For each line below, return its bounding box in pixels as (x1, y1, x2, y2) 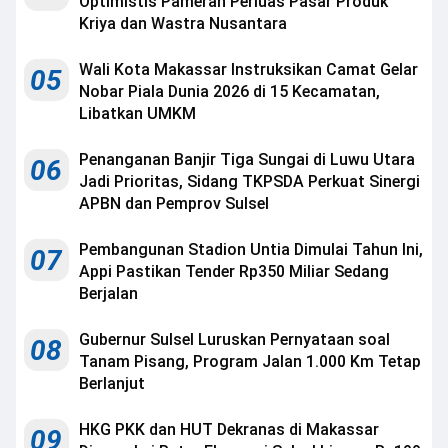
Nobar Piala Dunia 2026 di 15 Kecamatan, (79, 82, 380, 101)
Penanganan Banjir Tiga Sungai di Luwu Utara (79, 150, 415, 169)
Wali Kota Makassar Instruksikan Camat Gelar (79, 60, 418, 79)
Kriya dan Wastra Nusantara (79, 14, 287, 33)
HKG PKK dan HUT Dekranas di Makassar (79, 420, 379, 439)
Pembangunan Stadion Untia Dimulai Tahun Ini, (79, 240, 423, 259)
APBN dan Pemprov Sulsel (79, 194, 269, 213)
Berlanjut (79, 374, 145, 393)
